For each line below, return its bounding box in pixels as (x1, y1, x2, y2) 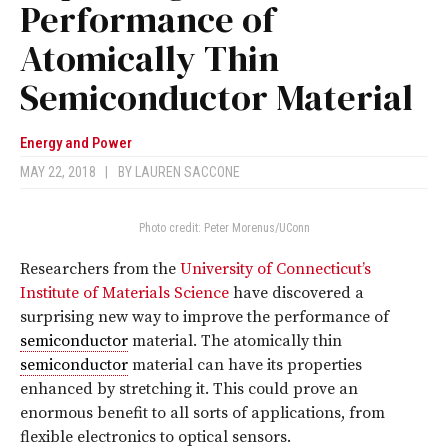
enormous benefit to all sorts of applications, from (20, 403, 385, 424)
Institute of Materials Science (20, 283, 229, 304)
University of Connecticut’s (180, 259, 371, 280)
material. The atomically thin (128, 331, 342, 352)
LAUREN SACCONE (135, 164, 240, 181)
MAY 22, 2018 (20, 164, 105, 181)
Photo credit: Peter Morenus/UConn (138, 221, 310, 236)
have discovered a (229, 283, 364, 304)
